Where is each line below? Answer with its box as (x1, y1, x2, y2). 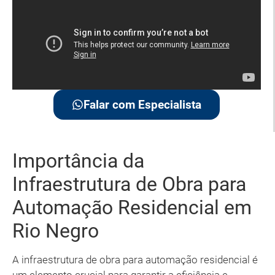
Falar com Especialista (83, 98, 201, 112)
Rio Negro (12, 219, 99, 243)
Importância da (12, 149, 144, 173)
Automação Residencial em (12, 196, 252, 220)
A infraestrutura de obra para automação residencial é (12, 254, 258, 266)
